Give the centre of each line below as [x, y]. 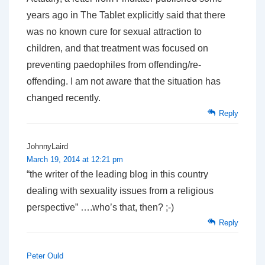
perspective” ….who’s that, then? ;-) [100, 208]
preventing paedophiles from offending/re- [114, 65]
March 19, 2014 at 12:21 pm [75, 160]
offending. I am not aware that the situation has [124, 82]
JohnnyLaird [47, 147]
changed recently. [64, 98]
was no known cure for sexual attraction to [114, 32]
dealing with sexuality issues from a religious [120, 191]
